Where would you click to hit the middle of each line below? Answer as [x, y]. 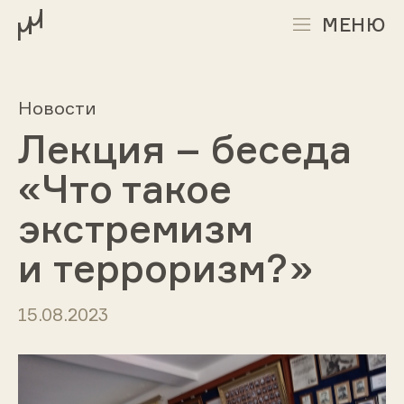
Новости [57, 107]
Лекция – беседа [184, 149]
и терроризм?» [165, 268]
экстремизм [135, 228]
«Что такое [124, 188]
